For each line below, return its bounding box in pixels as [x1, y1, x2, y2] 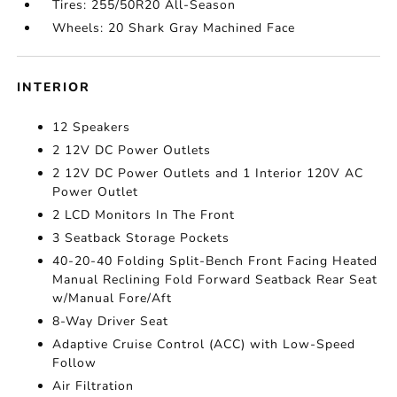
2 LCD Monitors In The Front [52, 206, 236, 223]
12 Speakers [52, 119, 131, 136]
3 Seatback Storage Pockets [52, 230, 230, 246]
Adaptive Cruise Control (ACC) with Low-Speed [52, 336, 356, 353]
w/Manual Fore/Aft [52, 290, 173, 307]
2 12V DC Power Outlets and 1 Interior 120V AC [52, 165, 364, 182]
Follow [52, 354, 97, 371]
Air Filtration [52, 378, 135, 394]
